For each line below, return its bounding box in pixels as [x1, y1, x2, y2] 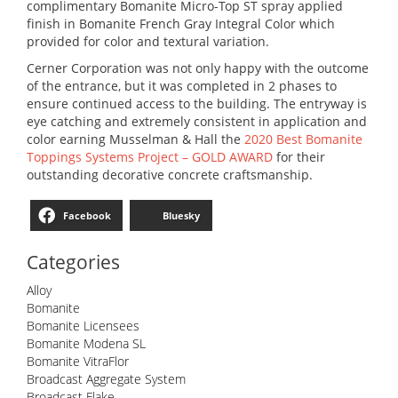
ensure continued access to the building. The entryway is [27, 95, 367, 112]
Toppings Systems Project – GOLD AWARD [27, 148, 273, 165]
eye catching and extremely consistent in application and [27, 113, 367, 130]
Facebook [62, 209, 111, 223]
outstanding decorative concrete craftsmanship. [27, 166, 313, 183]
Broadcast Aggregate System [27, 370, 186, 388]
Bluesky [163, 209, 201, 223]
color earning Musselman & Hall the [27, 131, 244, 147]
